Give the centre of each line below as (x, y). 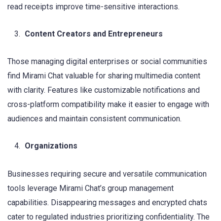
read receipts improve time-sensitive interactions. (93, 6)
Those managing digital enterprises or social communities (107, 62)
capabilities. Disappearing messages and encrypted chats (107, 202)
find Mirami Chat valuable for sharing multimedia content (104, 76)
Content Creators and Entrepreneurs (94, 34)
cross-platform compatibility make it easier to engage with (108, 105)
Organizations (51, 146)
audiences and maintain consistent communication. (94, 119)
